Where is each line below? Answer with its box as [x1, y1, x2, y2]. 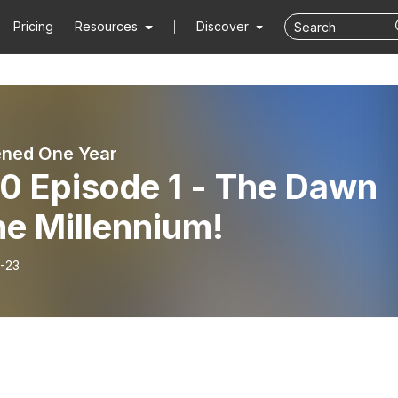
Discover [195, 19, 252, 34]
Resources [75, 19, 139, 34]
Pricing [13, 19, 54, 34]
